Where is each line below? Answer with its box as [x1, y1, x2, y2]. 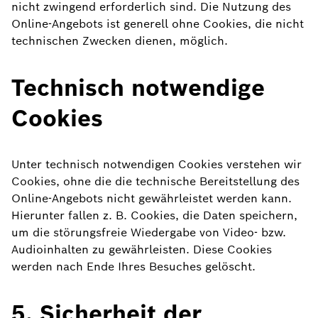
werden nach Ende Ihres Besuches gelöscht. [11, 259, 256, 274]
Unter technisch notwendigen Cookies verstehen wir [11, 157, 302, 172]
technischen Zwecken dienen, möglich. [11, 33, 228, 48]
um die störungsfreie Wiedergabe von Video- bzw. [11, 225, 286, 240]
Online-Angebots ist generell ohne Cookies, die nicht [11, 16, 304, 31]
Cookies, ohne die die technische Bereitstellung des [11, 174, 300, 189]
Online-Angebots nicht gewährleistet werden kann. [11, 191, 292, 206]
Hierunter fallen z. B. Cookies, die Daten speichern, [11, 208, 297, 223]
